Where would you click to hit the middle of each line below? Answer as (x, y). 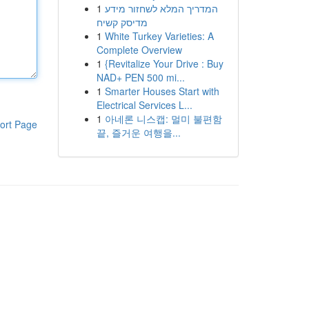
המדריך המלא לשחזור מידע (161, 8)
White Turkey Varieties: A (159, 36)
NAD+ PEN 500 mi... (140, 77)
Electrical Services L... (144, 105)
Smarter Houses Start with (162, 91)
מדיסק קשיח (122, 22)
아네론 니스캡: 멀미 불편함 (163, 119)
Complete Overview (139, 50)
